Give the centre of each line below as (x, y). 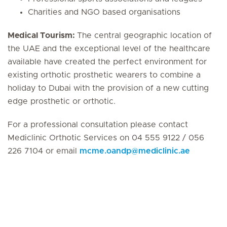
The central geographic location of (144, 35)
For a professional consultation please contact (98, 124)
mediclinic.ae (164, 151)
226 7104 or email (44, 151)
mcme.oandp (105, 151)
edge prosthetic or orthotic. (62, 101)
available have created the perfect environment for (107, 62)
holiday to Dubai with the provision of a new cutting (108, 88)
